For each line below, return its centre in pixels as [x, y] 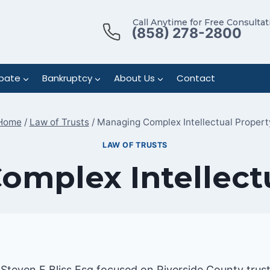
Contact [196, 78]
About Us [134, 78]
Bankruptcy [67, 78]
